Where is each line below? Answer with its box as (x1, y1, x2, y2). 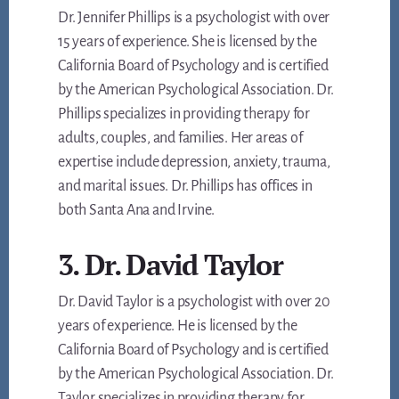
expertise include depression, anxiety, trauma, (58, 154, 330, 171)
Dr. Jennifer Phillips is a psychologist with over (58, 10, 330, 27)
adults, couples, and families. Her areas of (58, 130, 303, 147)
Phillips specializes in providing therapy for (58, 106, 311, 123)
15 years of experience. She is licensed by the (58, 34, 317, 51)
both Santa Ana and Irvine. (58, 202, 215, 219)
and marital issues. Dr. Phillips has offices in (58, 178, 313, 195)
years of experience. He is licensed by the (58, 318, 297, 335)
